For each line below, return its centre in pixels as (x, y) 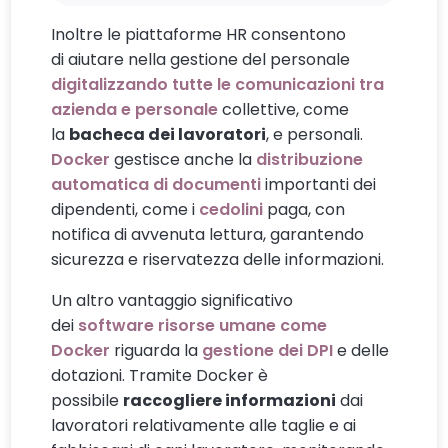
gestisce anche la (183, 160)
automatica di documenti (156, 185)
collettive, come (284, 110)
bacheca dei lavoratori (168, 135)
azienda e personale (135, 110)
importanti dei (319, 185)
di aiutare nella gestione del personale (201, 60)
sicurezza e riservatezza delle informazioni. (218, 260)
